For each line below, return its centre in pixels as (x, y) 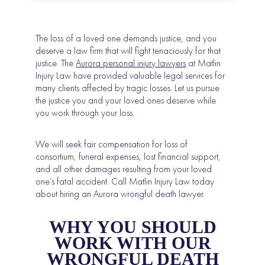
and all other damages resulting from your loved (124, 169)
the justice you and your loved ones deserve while (126, 100)
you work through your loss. (85, 112)
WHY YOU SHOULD (132, 227)
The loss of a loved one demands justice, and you (126, 38)
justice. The (56, 63)
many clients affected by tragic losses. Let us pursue (128, 88)
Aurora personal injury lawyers (131, 63)
